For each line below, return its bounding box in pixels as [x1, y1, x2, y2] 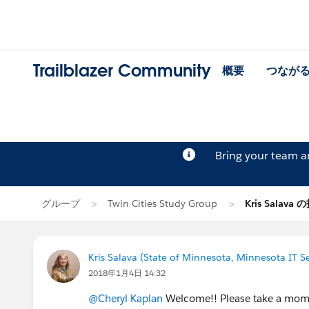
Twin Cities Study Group [108, 197, 217, 210]
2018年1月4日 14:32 [88, 267, 166, 279]
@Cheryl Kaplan [88, 292, 163, 305]
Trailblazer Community [33, 60, 211, 82]
